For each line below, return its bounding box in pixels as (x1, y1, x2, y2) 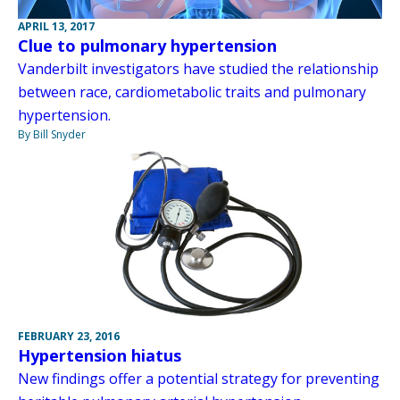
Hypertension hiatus (18, 345, 181, 367)
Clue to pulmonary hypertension (18, 35, 277, 56)
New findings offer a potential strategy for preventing (18, 369, 379, 389)
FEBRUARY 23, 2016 (18, 329, 120, 345)
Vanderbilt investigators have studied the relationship (18, 59, 379, 79)
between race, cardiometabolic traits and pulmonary (18, 82, 366, 102)
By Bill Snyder (18, 127, 86, 142)
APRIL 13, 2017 (18, 19, 95, 34)
